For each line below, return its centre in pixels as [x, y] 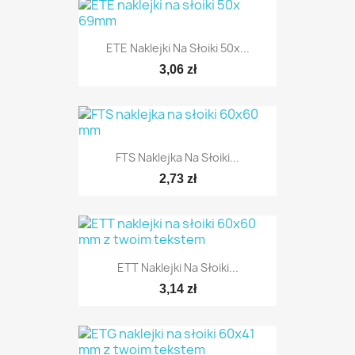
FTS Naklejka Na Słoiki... [177, 158]
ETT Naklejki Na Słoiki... [177, 267]
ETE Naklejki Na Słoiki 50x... [177, 48]
